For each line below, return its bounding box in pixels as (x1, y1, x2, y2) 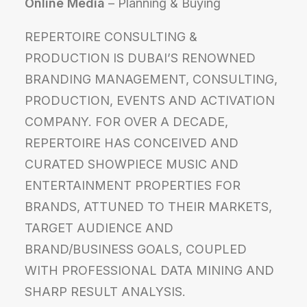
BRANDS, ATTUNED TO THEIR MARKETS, (25, 199, 272, 214)
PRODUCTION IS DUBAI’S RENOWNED (25, 51, 256, 65)
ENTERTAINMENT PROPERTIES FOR (25, 178, 241, 193)
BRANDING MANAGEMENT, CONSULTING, (25, 72, 278, 86)
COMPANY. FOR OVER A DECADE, (25, 114, 228, 129)
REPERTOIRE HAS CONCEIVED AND (25, 136, 238, 150)
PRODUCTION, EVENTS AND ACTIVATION (25, 93, 275, 108)
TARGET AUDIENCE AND (25, 221, 173, 235)
